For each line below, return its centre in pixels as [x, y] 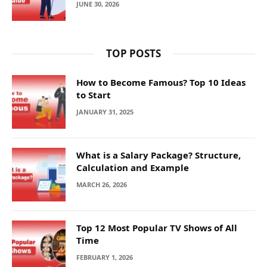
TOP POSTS [133, 53]
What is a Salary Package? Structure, [159, 155]
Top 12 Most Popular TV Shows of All [157, 227]
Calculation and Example [133, 167]
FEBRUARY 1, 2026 [105, 257]
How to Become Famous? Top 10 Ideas [161, 82]
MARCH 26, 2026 [102, 184]
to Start [94, 94]
